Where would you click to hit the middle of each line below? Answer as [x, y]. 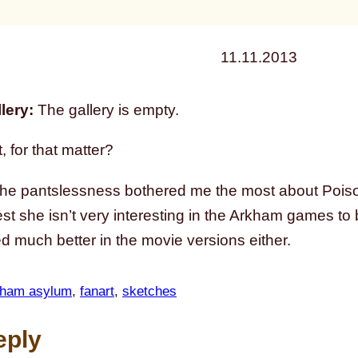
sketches [149, 291]
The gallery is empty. [106, 110]
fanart [97, 291]
